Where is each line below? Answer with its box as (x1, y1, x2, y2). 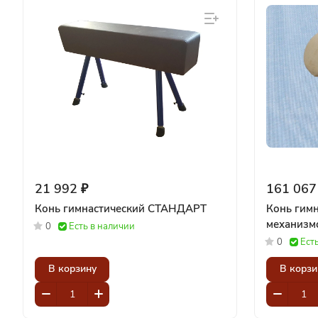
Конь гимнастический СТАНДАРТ (35, 201, 207, 216)
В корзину (48, 262, 97, 276)
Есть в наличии (69, 219, 135, 233)
